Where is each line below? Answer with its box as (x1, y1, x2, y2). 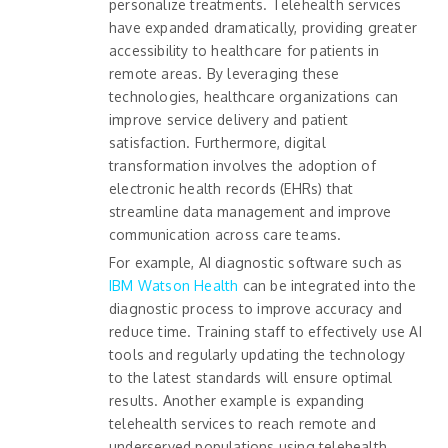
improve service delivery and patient (109, 111, 349, 129)
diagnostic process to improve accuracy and (109, 300, 403, 318)
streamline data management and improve (109, 203, 392, 221)
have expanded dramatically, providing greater (109, 19, 417, 37)
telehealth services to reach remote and (109, 415, 376, 433)
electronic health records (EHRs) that (109, 180, 354, 198)
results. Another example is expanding (109, 392, 365, 410)
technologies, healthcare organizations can (109, 88, 399, 106)
